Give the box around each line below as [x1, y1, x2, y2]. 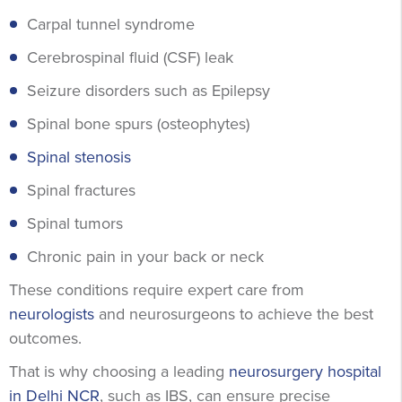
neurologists [9, 304, 94, 325]
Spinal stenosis [27, 147, 131, 168]
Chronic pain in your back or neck [27, 247, 264, 267]
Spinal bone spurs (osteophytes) [27, 114, 249, 135]
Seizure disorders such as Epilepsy [27, 81, 270, 101]
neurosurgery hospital [229, 362, 381, 382]
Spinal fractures [27, 180, 135, 201]
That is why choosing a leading [9, 362, 229, 382]
